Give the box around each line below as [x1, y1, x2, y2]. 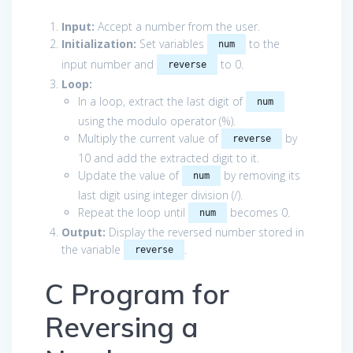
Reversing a [45, 309, 199, 344]
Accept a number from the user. [95, 18, 260, 34]
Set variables [136, 35, 207, 51]
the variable [61, 241, 124, 257]
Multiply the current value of [78, 130, 221, 146]
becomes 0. [227, 204, 290, 220]
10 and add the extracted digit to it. [78, 150, 259, 165]
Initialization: [61, 35, 136, 51]
